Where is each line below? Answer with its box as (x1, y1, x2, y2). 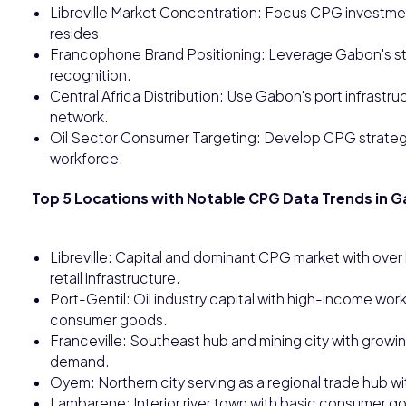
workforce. (50, 149, 123, 167)
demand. (50, 352, 110, 370)
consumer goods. (50, 310, 168, 328)
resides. (50, 24, 103, 42)
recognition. (50, 65, 131, 83)
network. (50, 107, 109, 125)
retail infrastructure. (50, 268, 180, 286)
